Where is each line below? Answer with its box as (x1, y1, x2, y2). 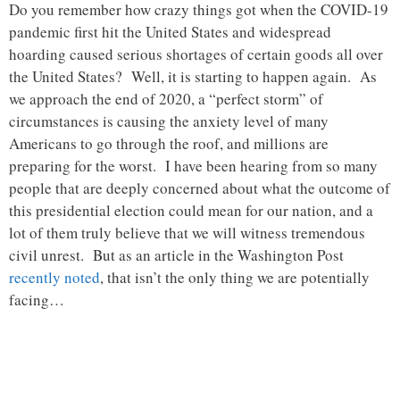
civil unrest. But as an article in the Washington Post (9, 245, 344, 266)
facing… (9, 289, 64, 311)
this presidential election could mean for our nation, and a (9, 200, 373, 221)
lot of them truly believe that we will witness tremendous (9, 222, 365, 244)
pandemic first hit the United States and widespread (9, 21, 331, 43)
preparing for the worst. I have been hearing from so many (9, 155, 378, 177)
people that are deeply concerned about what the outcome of (9, 178, 390, 199)
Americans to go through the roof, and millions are (9, 133, 329, 154)
